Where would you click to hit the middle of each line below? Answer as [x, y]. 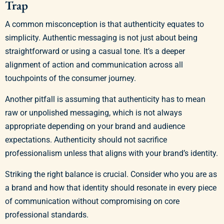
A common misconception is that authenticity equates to [104, 24]
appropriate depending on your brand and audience [95, 126]
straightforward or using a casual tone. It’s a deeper [95, 51]
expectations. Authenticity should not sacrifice [86, 140]
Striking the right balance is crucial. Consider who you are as [111, 174]
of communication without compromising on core [92, 201]
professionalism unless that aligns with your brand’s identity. [111, 153]
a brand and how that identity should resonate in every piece [111, 188]
